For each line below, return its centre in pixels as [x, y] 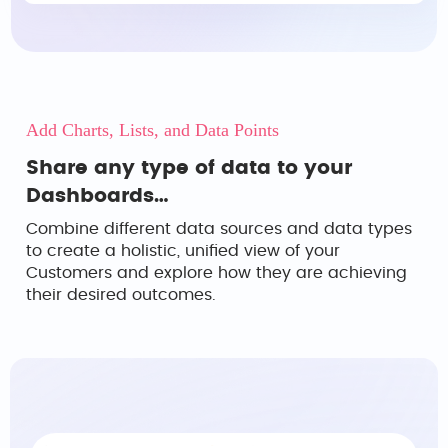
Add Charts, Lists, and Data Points [152, 130]
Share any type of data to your [189, 168]
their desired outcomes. [121, 295]
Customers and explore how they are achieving [216, 273]
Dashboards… [97, 196]
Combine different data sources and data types [219, 229]
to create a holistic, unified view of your [183, 251]
